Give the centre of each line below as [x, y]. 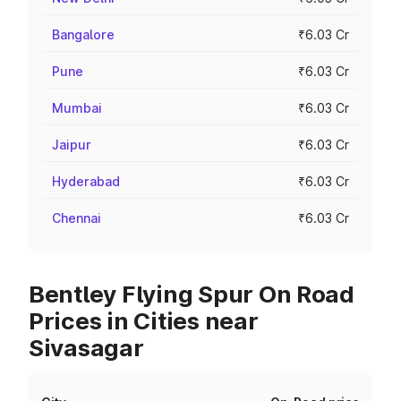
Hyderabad [86, 181]
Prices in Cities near [144, 321]
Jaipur [72, 145]
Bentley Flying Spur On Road [192, 294]
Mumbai [77, 108]
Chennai [77, 218]
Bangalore [83, 34]
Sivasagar [86, 348]
